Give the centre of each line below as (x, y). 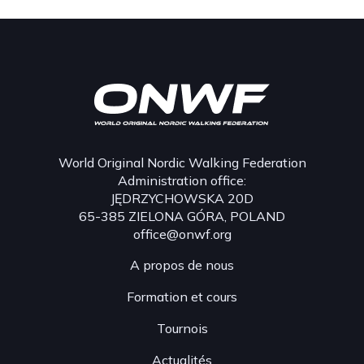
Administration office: (182, 180)
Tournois (182, 328)
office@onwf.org (182, 234)
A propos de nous (182, 265)
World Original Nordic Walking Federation (182, 162)
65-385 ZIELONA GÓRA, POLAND (182, 216)
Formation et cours (182, 297)
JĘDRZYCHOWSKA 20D (182, 198)
